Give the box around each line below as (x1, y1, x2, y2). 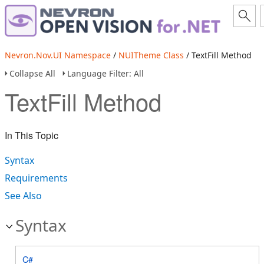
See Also (5, 189, 42, 202)
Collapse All (9, 68, 55, 79)
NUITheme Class (118, 49, 184, 61)
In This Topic (5, 128, 58, 142)
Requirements (5, 171, 68, 184)
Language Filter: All (67, 68, 144, 79)
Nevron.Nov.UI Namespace (5, 49, 111, 61)
